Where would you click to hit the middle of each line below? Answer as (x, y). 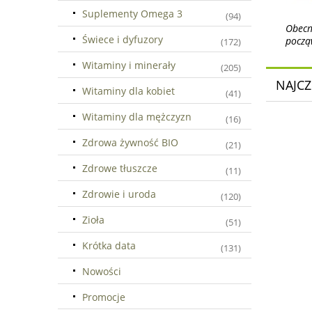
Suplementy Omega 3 (132, 13)
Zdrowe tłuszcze (120, 168)
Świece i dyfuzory (123, 39)
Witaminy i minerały (129, 65)
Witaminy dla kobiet (128, 91)
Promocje (104, 297)
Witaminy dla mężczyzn (137, 116)
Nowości (102, 271)
